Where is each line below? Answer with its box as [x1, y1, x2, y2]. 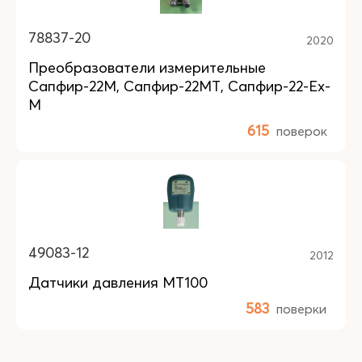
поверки [276, 301, 326, 317]
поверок [276, 123, 327, 139]
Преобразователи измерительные [28, 58, 266, 77]
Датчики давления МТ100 [28, 273, 208, 292]
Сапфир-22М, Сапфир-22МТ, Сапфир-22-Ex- [28, 77, 330, 95]
